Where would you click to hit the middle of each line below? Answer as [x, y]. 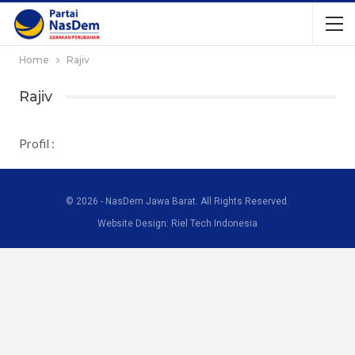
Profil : [37, 143]
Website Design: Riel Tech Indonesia [177, 223]
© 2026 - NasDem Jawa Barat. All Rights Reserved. [177, 201]
